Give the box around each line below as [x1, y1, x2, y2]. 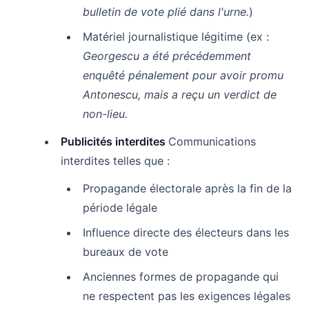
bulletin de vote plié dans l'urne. [83, 4, 249, 19]
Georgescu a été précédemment [83, 48, 251, 63]
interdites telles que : [61, 153, 170, 168]
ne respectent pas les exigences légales [83, 288, 290, 303]
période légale [83, 200, 157, 215]
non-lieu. [83, 106, 128, 121]
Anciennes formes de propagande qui [83, 269, 279, 283]
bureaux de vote [83, 244, 168, 259]
